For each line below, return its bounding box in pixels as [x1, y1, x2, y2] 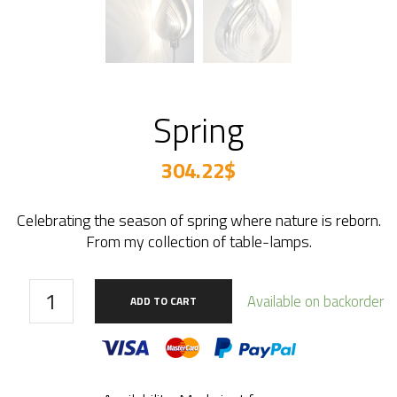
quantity [28, 299, 91, 323]
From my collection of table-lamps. [85, 230, 312, 254]
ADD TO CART [129, 292, 197, 310]
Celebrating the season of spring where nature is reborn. [16, 208, 381, 233]
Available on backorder [247, 290, 384, 313]
